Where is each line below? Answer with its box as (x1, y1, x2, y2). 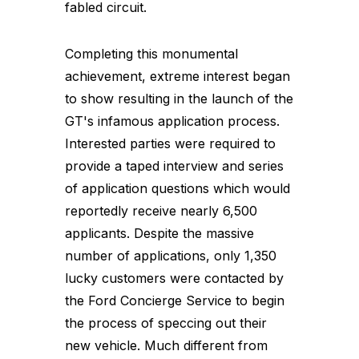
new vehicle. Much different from (65, 337, 268, 353)
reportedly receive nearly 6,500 (65, 202, 257, 219)
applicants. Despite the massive (65, 224, 254, 241)
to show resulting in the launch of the (65, 90, 293, 107)
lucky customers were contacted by (65, 269, 284, 286)
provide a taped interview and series (65, 157, 284, 174)
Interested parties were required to (65, 135, 276, 151)
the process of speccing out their (65, 314, 267, 331)
